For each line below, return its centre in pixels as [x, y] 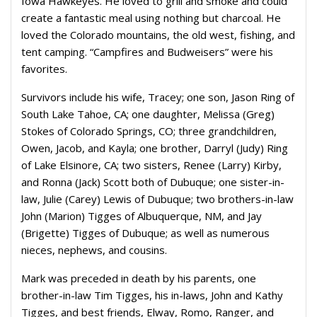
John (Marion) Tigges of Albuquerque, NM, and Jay [142, 216]
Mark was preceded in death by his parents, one [139, 278]
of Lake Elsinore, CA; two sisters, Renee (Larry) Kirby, [151, 165]
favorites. [44, 69]
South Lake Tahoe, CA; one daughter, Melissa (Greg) [148, 114]
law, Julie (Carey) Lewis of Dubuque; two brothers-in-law [157, 199]
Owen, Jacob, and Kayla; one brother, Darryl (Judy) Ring [155, 148]
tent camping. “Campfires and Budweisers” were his [147, 52]
